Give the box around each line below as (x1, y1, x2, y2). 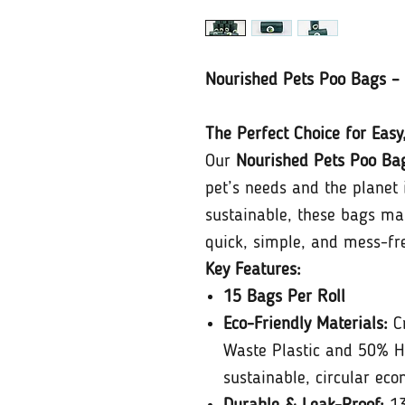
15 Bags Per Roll (223, 287, 345, 306)
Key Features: (205, 260, 301, 279)
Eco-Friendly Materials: (223, 315, 388, 334)
